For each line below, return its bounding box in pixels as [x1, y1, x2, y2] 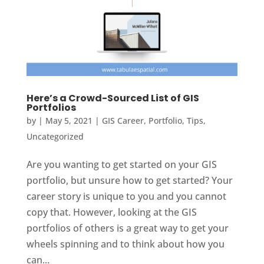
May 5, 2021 [45, 114, 93, 126]
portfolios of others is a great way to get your [26, 221, 229, 235]
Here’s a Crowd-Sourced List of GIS [26, 91, 199, 105]
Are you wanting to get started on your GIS [26, 157, 217, 171]
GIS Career [101, 114, 144, 126]
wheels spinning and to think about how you [26, 237, 225, 250]
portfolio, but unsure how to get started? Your [26, 173, 233, 187]
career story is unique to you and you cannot [26, 189, 226, 203]
